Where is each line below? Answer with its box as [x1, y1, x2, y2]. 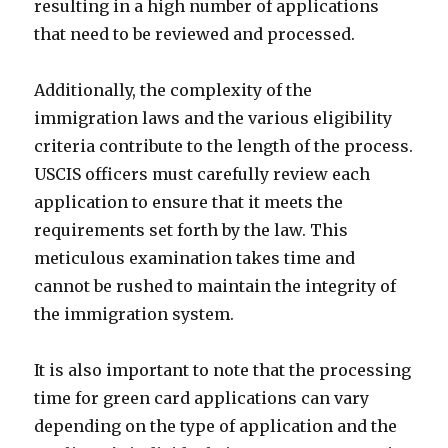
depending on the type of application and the [34, 416, 398, 436]
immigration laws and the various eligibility [34, 108, 393, 128]
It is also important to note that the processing [34, 360, 412, 380]
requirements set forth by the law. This [34, 220, 349, 240]
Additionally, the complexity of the [34, 80, 313, 100]
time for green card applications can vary [34, 388, 370, 408]
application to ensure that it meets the [34, 192, 344, 212]
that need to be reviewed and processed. [34, 24, 356, 44]
